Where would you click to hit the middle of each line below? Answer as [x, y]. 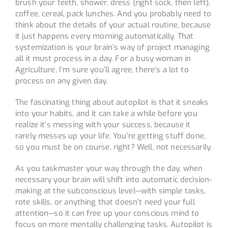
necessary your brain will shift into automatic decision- [113, 179]
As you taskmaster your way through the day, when [109, 168]
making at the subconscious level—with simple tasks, [110, 191]
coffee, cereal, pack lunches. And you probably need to [113, 13]
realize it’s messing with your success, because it [103, 124]
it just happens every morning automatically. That [104, 36]
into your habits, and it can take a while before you [106, 113]
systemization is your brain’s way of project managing [112, 47]
